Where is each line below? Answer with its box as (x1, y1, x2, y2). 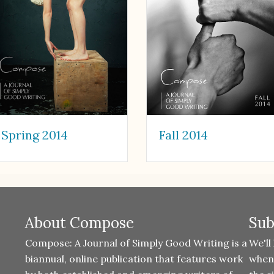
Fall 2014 (159, 127, 208, 143)
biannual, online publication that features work (24, 252, 243, 265)
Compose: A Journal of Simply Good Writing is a (24, 236, 247, 249)
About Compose (24, 213, 134, 232)
